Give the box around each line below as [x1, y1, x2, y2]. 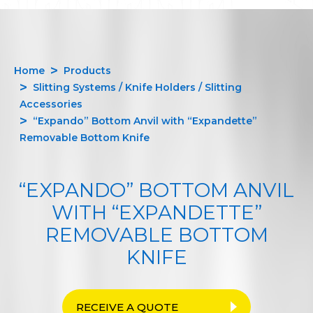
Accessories [20, 98, 82, 111]
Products [64, 64, 111, 78]
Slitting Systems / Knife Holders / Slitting [33, 81, 242, 94]
